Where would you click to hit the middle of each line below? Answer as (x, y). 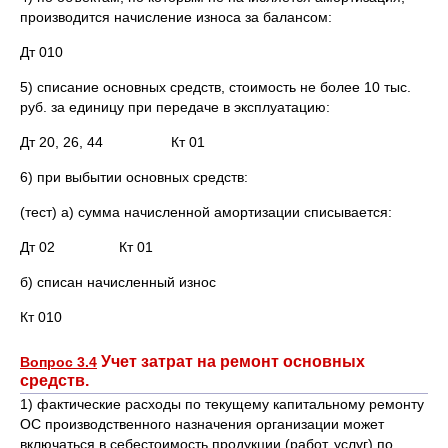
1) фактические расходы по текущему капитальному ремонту (222, 404)
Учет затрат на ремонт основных (231, 361)
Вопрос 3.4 (58, 362)
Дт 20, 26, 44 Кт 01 (112, 142)
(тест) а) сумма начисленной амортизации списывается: (206, 212)
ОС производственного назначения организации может (202, 424)
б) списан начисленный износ (118, 282)
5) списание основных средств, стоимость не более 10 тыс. (215, 87)
